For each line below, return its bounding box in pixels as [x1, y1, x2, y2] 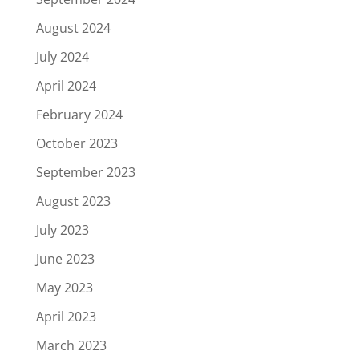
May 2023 [35, 279, 93, 297]
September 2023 [35, 163, 135, 182]
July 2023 [35, 221, 89, 240]
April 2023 [35, 308, 96, 326]
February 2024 [35, 106, 123, 124]
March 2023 [35, 337, 107, 355]
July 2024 [35, 48, 89, 67]
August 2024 [35, 19, 111, 38]
